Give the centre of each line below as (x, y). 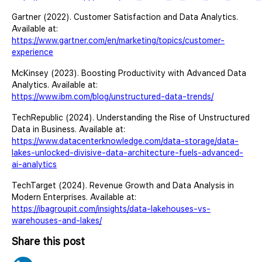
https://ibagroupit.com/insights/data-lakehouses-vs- (111, 208)
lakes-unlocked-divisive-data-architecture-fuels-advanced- (127, 152)
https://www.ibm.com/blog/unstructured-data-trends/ (113, 96)
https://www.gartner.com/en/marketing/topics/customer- (118, 40)
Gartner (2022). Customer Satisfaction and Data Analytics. (125, 17)
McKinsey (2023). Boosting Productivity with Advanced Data (129, 73)
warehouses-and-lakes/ (57, 220)
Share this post (48, 241)
